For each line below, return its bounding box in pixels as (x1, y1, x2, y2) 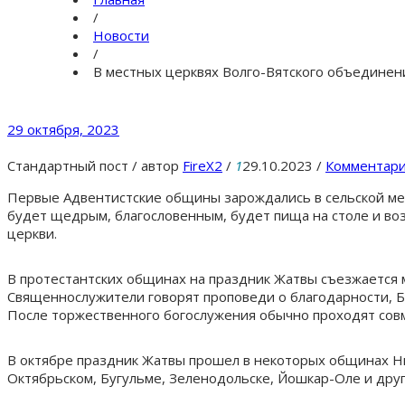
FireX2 (183, 155, 222, 174)
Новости (93, 25, 149, 44)
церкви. (7, 223, 57, 242)
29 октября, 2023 (7, 119, 119, 138)
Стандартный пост (7, 155, 128, 174)
